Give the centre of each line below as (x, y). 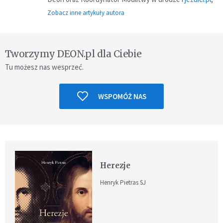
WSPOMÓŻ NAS (122, 96)
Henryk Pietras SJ (123, 182)
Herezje (115, 165)
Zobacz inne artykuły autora (86, 12)
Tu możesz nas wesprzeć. (44, 67)
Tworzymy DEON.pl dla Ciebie (73, 54)
